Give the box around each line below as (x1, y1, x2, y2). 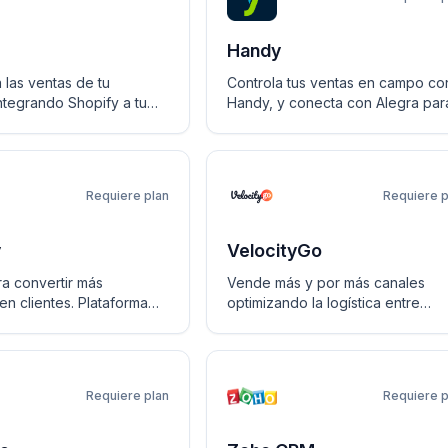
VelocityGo (227, 240, 322, 261)
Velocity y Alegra (227, 314, 339, 331)
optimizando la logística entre (227, 294, 420, 311)
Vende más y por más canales (227, 274, 425, 291)
